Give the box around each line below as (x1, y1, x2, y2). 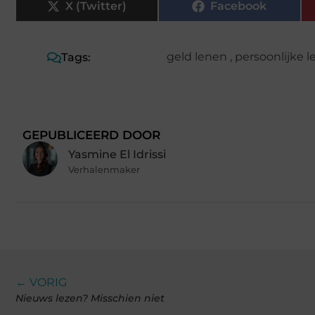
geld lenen (166, 50, 227, 64)
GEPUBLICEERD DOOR (22, 128, 160, 143)
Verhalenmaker (68, 163, 140, 175)
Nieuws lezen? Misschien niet (15, 292, 165, 305)
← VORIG (15, 276, 67, 290)
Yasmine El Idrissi (68, 147, 166, 161)
